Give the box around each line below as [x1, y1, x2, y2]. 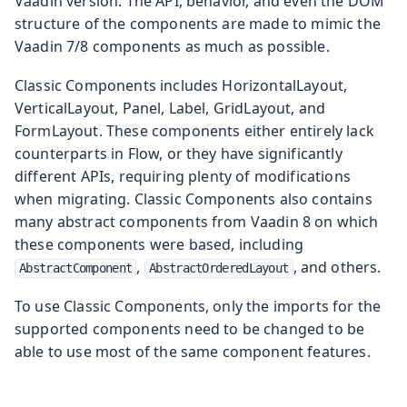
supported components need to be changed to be [15, 318, 365, 339]
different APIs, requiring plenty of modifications [15, 165, 351, 186]
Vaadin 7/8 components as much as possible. [15, 35, 330, 56]
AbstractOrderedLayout [149, 260, 289, 275]
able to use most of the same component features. [15, 341, 371, 362]
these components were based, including [15, 233, 304, 254]
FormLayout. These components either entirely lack [15, 120, 374, 141]
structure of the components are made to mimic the [15, 13, 381, 34]
